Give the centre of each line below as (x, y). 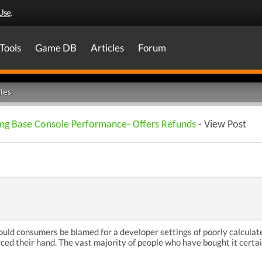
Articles (107, 48)
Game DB (56, 48)
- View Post (221, 125)
